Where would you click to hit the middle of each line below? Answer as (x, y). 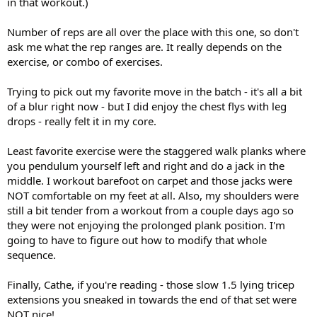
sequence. (31, 254)
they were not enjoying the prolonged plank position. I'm (146, 225)
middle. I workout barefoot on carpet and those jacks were (150, 180)
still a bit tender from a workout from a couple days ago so (150, 210)
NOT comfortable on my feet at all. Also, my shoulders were (153, 195)
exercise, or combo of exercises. (85, 61)
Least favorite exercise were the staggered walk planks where (156, 150)
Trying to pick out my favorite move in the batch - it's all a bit (155, 91)
